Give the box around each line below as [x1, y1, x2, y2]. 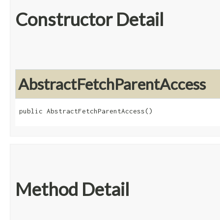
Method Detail [15, 178, 129, 200]
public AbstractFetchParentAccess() [19, 107, 153, 115]
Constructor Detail [15, 8, 164, 30]
